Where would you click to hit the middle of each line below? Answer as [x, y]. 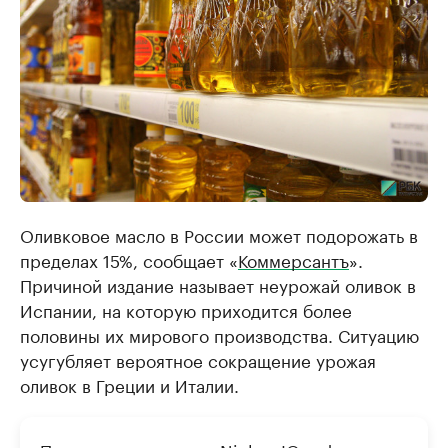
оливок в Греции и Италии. [129, 384]
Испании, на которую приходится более [186, 309]
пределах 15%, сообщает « [129, 259]
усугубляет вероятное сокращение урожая [198, 359]
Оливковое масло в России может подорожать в [219, 234]
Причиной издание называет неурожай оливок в [218, 284]
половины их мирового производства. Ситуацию [219, 334]
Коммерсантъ [293, 259]
